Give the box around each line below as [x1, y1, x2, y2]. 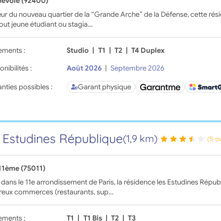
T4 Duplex [131, 46, 165, 55]
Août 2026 [67, 64, 102, 73]
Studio [67, 46, 89, 55]
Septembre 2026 [110, 64, 164, 73]
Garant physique [78, 82, 132, 92]
